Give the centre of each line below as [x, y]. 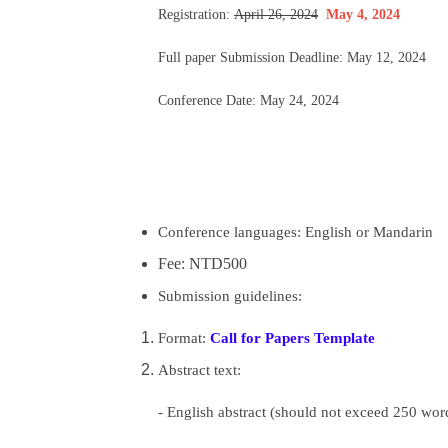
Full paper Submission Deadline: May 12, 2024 [272, 57]
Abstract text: [199, 369]
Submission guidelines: [230, 295]
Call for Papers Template [292, 337]
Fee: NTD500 [202, 263]
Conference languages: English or [265, 231]
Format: [184, 337]
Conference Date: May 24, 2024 [228, 100]
